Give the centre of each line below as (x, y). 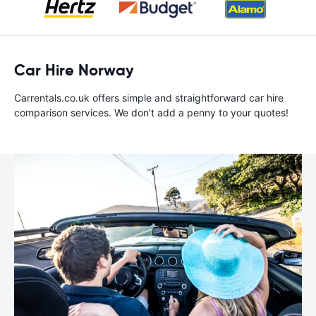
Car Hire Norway (74, 70)
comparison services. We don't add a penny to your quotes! (151, 113)
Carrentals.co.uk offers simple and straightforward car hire (149, 98)
